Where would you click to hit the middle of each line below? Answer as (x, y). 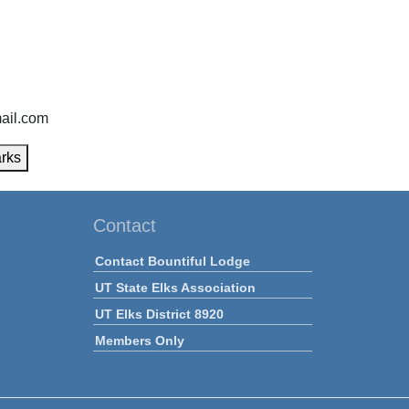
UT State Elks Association (175, 288)
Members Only (139, 341)
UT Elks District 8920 (159, 314)
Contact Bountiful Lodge (172, 261)
